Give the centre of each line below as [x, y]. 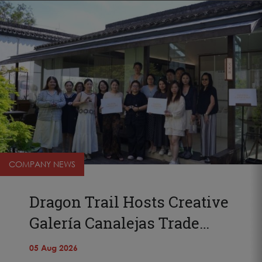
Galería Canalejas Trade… [119, 223]
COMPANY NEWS [42, 164]
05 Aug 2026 [54, 247]
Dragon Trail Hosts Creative [129, 201]
